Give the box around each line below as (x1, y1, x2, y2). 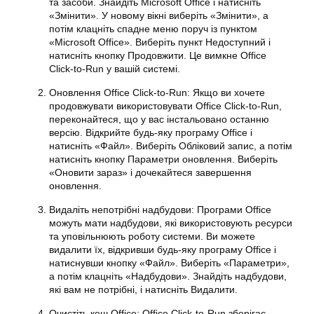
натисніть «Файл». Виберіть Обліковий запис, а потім (49, 140, 292, 151)
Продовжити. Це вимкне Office (125, 50, 266, 61)
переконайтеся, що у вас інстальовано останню (49, 114, 269, 125)
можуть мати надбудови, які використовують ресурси (49, 217, 292, 228)
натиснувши (49, 257, 107, 268)
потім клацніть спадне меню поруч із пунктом (49, 23, 257, 34)
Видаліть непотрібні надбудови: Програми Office (49, 204, 271, 215)
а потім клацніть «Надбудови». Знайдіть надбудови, (49, 271, 287, 282)
